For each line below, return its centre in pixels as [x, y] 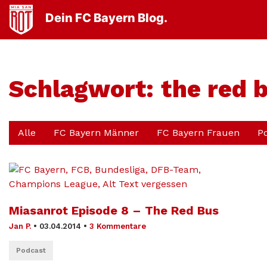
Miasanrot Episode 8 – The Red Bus [114, 210]
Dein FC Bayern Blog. [106, 18]
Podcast [31, 250]
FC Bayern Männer [96, 133]
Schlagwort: [85, 89]
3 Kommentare [118, 226]
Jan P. [20, 226]
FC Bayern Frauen [198, 133]
